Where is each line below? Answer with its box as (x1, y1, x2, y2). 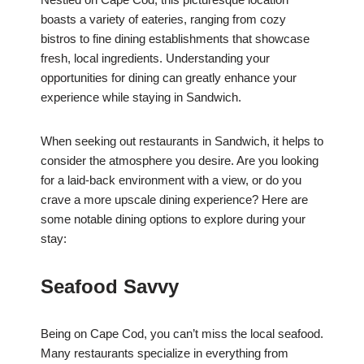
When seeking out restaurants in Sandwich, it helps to (41, 134, 323, 149)
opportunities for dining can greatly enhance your (41, 71, 297, 85)
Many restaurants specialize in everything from (41, 346, 288, 361)
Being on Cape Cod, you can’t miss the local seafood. (41, 327, 323, 341)
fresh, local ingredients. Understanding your (41, 51, 270, 66)
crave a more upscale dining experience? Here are (41, 193, 308, 207)
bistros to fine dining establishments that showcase (41, 32, 310, 46)
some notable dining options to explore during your (41, 212, 305, 227)
